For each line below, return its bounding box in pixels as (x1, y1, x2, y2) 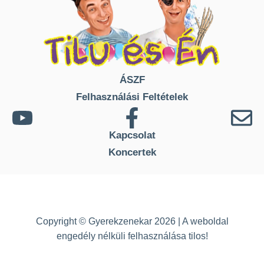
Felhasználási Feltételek (76, 91, 188, 103)
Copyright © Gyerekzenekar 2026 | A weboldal (35, 216, 229, 226)
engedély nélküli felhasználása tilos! (56, 231, 208, 241)
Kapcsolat (108, 130, 156, 141)
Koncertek (108, 147, 156, 158)
